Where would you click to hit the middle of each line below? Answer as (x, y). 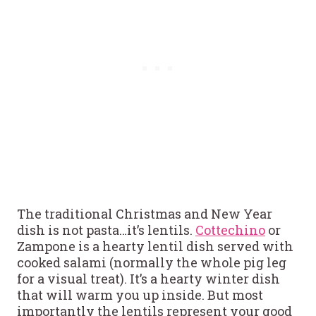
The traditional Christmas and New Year (145, 213)
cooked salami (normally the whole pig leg (152, 262)
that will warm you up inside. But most (140, 294)
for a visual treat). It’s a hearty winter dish (148, 278)
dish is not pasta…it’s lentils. (106, 230)
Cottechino (230, 230)
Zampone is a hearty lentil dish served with (155, 246)
